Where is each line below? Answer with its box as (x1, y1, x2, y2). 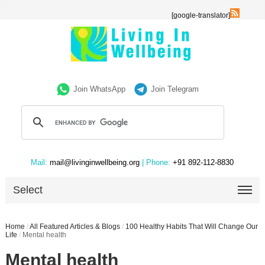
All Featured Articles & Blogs (29, 222, 120, 231)
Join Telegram (151, 85, 199, 93)
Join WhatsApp (73, 85, 126, 93)
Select (13, 184, 43, 196)
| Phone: (142, 158, 171, 167)
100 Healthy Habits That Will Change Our (125, 222, 258, 231)
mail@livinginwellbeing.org (47, 158, 143, 167)
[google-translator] (172, 11, 231, 20)
